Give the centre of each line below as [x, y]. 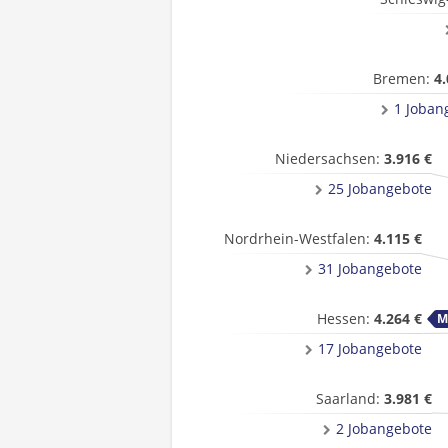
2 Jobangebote [384, 428]
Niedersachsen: [329, 158]
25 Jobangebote [380, 188]
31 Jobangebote [370, 268]
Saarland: [350, 398]
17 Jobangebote [370, 348]
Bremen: [403, 78]
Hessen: [345, 318]
